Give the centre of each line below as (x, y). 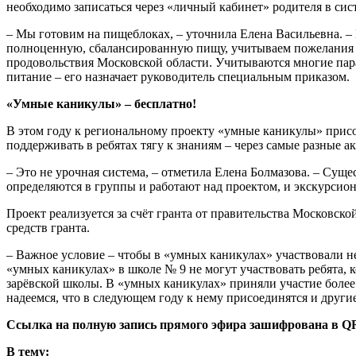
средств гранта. (48, 228)
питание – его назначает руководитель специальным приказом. (178, 77)
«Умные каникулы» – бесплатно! (101, 104)
